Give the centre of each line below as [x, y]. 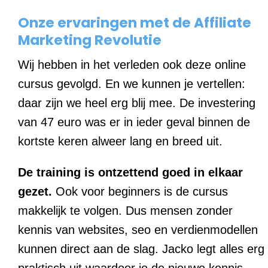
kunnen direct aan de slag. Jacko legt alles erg [141, 249]
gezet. [35, 191]
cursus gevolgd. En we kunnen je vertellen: [132, 83]
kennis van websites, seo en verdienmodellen [138, 229]
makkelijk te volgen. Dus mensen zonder [125, 210]
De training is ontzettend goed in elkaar [130, 172]
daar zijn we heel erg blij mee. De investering [137, 103]
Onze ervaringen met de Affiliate [135, 22]
